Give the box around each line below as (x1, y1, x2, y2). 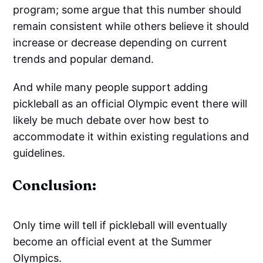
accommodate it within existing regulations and (13, 130, 249, 143)
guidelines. (13, 147, 66, 159)
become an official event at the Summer (13, 235, 213, 248)
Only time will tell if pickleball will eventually (13, 219, 228, 231)
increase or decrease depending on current (13, 36, 228, 49)
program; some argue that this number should (13, 4, 242, 16)
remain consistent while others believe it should (13, 20, 249, 32)
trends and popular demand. (13, 53, 154, 65)
